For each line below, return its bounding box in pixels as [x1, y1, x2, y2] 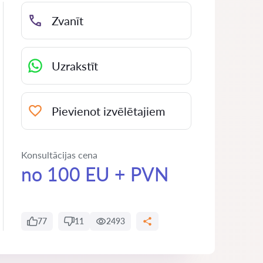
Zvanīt [52, 14, 83, 28]
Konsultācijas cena [21, 149, 97, 160]
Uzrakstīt [52, 59, 98, 73]
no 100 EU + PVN [21, 163, 169, 186]
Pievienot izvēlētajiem [52, 104, 165, 118]
